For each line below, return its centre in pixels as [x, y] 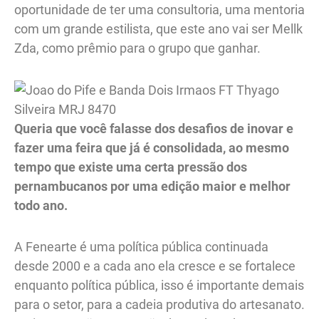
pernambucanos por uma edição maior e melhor [152, 186]
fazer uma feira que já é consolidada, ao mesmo [152, 147]
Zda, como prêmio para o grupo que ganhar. [137, 48]
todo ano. [42, 205]
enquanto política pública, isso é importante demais [159, 286]
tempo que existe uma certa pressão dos [131, 167]
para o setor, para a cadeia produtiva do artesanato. [159, 305]
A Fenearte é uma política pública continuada [141, 247]
